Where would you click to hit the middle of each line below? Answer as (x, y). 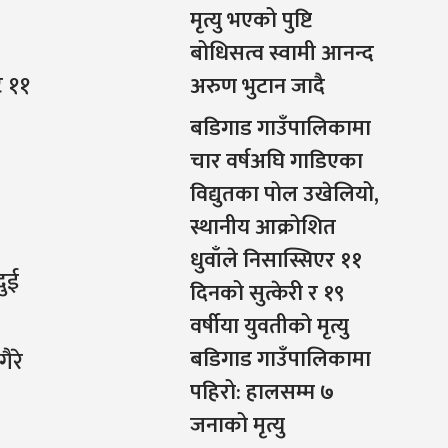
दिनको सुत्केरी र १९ (266, 294)
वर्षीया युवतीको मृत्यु (269, 327)
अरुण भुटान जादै (257, 87)
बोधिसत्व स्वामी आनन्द (281, 54)
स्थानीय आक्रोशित (262, 228)
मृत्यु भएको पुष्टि (250, 21)
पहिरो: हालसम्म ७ (261, 393)
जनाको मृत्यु (237, 426)
